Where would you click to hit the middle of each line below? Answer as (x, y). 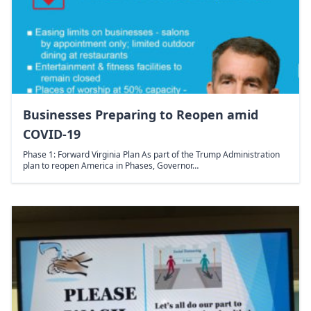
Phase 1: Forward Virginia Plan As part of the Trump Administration (151, 154)
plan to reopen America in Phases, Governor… (111, 165)
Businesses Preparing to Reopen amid (141, 114)
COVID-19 (52, 134)
